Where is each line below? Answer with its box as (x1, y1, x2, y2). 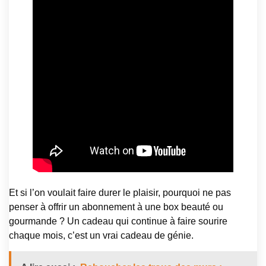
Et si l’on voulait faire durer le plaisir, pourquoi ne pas (9, 187, 231, 198)
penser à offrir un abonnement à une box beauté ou (9, 201, 223, 212)
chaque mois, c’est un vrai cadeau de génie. (9, 230, 194, 240)
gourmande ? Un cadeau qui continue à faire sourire (9, 216, 227, 226)
